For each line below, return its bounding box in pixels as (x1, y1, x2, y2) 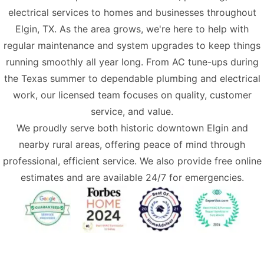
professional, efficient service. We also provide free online (2, 155, 262, 167)
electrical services (8, 6, 88, 18)
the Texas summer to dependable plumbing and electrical (4, 72, 260, 84)
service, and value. (91, 105, 173, 117)
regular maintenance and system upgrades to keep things (4, 39, 260, 51)
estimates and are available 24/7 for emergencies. (20, 171, 244, 183)
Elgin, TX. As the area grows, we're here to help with (15, 23, 249, 35)
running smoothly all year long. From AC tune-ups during (5, 56, 259, 68)
